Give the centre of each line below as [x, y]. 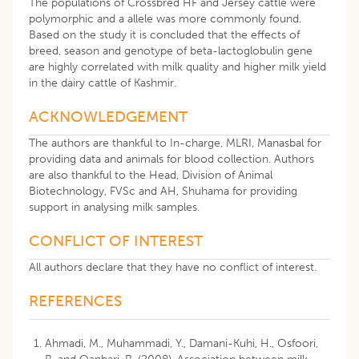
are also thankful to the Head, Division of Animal [151, 175]
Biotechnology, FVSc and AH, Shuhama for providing [163, 191]
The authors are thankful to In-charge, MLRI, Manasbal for [175, 143]
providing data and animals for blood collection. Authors [171, 159]
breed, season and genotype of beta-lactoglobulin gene [171, 50]
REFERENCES [75, 301]
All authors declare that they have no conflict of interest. [173, 267]
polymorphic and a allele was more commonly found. [165, 18]
